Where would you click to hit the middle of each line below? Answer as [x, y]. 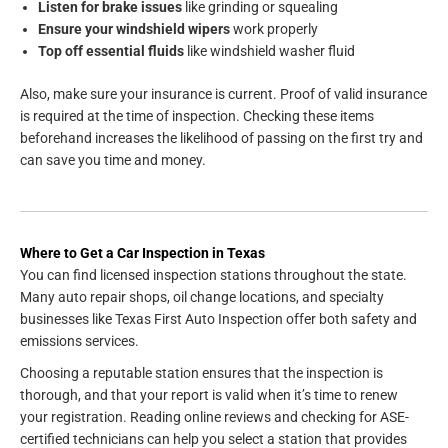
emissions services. [79, 340]
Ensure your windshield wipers [134, 29]
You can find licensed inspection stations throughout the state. [213, 274]
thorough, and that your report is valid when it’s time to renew [209, 394]
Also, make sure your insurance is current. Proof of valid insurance [223, 93]
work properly [274, 29]
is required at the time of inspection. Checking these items [197, 115]
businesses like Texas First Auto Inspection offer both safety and [218, 318]
